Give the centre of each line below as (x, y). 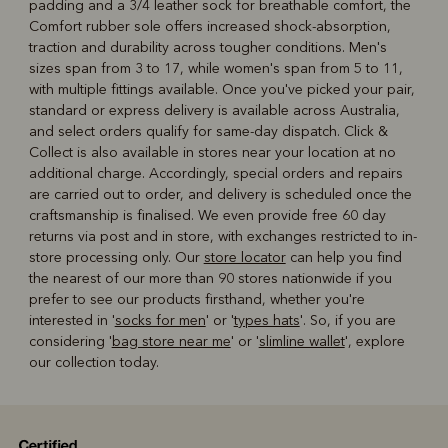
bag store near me (171, 341)
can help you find (343, 257)
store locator (244, 257)
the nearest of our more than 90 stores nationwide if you (210, 278)
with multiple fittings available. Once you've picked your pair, (221, 89)
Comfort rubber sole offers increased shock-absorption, (209, 26)
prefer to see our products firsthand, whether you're (196, 299)
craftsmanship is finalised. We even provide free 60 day (207, 215)
